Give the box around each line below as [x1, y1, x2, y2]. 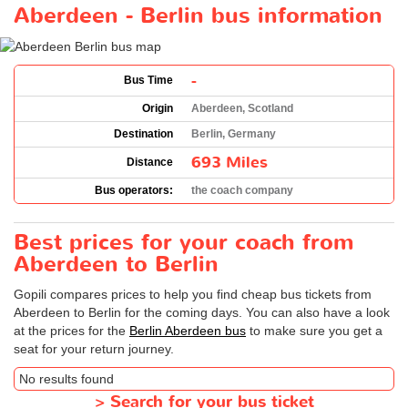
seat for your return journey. [14, 341, 174, 356]
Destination [114, 127, 173, 140]
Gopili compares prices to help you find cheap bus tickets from [14, 286, 372, 301]
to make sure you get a [246, 322, 382, 338]
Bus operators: [95, 183, 173, 197]
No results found [19, 371, 114, 386]
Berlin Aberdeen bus [129, 322, 246, 338]
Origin [142, 101, 173, 115]
